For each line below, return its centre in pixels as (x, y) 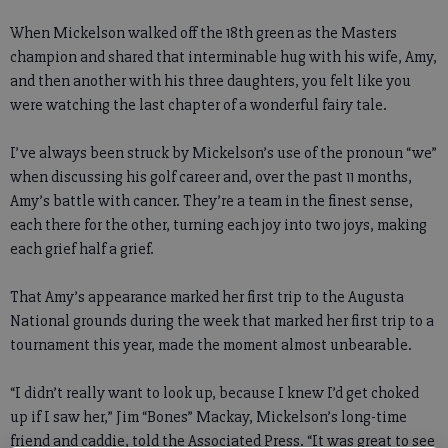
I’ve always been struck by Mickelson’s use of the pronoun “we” (223, 153)
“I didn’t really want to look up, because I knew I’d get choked (214, 393)
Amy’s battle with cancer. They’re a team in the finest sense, (211, 201)
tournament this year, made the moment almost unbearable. (211, 345)
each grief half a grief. (82, 249)
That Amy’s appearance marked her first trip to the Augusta (207, 297)
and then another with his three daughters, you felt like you (210, 81)
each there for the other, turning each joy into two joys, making (218, 225)
